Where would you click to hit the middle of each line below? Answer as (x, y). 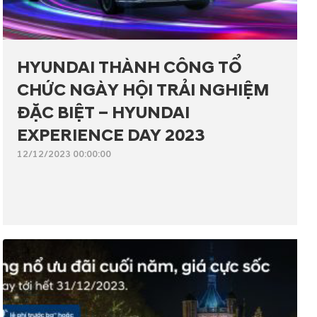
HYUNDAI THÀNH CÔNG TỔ (129, 68)
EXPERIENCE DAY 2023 (111, 136)
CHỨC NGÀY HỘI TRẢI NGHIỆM (143, 91)
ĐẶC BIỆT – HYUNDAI (103, 114)
